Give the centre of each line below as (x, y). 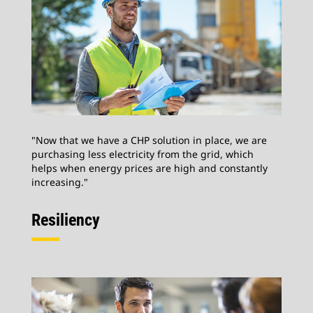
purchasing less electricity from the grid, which (143, 154)
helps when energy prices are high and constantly (150, 168)
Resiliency (66, 220)
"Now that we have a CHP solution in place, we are (149, 140)
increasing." (60, 182)
